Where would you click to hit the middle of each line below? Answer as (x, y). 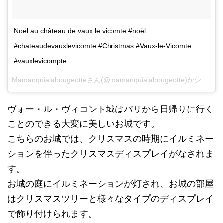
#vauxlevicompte (40, 61)
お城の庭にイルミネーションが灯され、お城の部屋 (111, 184)
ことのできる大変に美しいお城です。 (84, 124)
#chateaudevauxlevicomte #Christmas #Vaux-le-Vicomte (103, 46)
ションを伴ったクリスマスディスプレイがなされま (111, 154)
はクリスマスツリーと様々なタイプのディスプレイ (111, 199)
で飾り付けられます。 (52, 214)
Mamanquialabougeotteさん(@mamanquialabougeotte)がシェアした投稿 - (205, 80)
